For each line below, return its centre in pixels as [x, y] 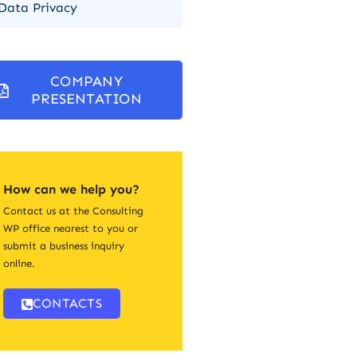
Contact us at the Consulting [73, 211]
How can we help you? [71, 189]
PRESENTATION [86, 99]
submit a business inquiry [64, 246]
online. [19, 263]
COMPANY [86, 81]
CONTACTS [67, 303]
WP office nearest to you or [71, 228]
